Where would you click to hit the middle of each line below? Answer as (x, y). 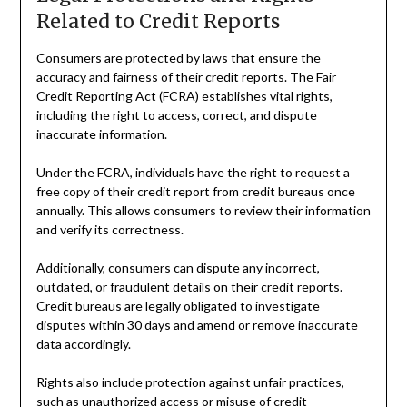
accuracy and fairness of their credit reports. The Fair (186, 76)
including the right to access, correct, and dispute (176, 114)
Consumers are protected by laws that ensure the (178, 57)
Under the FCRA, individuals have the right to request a (193, 172)
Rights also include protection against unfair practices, (190, 382)
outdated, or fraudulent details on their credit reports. (189, 286)
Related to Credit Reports (158, 21)
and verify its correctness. (109, 229)
